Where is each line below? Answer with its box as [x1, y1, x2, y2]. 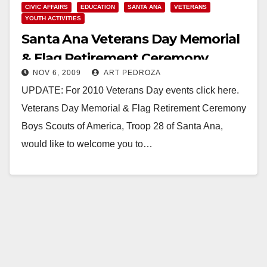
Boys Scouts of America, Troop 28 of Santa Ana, [21, 120, 223, 131]
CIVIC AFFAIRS [25, 3, 68, 10]
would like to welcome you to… [21, 138, 153, 149]
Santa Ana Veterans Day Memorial [21, 30, 240, 47]
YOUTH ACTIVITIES [25, 14, 81, 21]
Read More [27, 166, 74, 176]
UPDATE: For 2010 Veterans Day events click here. [21, 85, 239, 95]
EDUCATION [80, 3, 115, 10]
